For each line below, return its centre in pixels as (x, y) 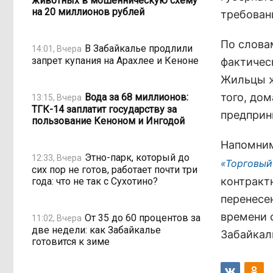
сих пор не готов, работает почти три (115, 170)
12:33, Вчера (57, 158)
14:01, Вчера (57, 48)
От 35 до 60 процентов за (143, 218)
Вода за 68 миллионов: (136, 97)
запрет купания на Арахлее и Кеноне (115, 61)
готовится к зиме (71, 242)
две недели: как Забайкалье (96, 230)
